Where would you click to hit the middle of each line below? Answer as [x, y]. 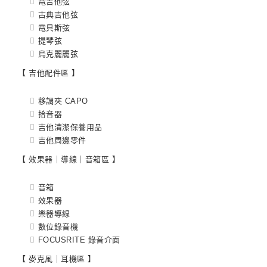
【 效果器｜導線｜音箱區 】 [69, 160]
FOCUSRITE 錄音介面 [79, 240]
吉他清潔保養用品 [70, 128]
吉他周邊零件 [62, 141]
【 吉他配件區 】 [49, 73]
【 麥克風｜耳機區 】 [57, 259]
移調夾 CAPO [63, 101]
